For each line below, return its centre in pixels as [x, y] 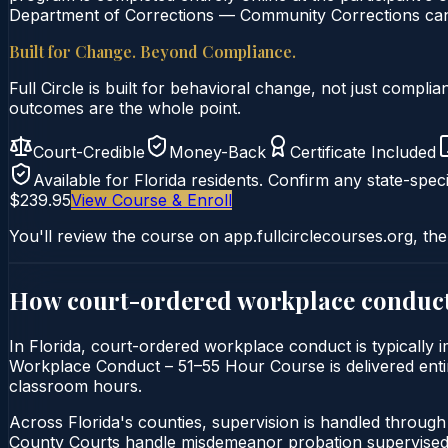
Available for [83, 179]
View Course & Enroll [151, 199]
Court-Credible [89, 151]
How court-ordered [123, 299]
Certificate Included [363, 151]
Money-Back [217, 151]
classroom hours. [75, 385]
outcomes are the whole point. [125, 107]
